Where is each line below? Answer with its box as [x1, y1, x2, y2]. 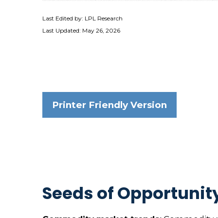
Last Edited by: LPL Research [42, 14, 123, 22]
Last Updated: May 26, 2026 [42, 26, 120, 34]
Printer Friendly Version [52, 99, 167, 110]
